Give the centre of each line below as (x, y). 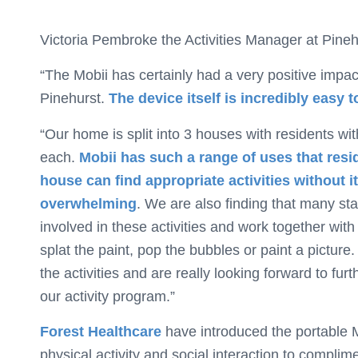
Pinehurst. (74, 99)
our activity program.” (107, 296)
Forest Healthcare (101, 332)
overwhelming (88, 203)
